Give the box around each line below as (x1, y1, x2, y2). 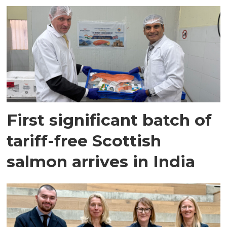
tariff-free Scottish (7, 130, 162, 150)
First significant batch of (7, 109, 212, 130)
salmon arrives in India (7, 151, 196, 171)
